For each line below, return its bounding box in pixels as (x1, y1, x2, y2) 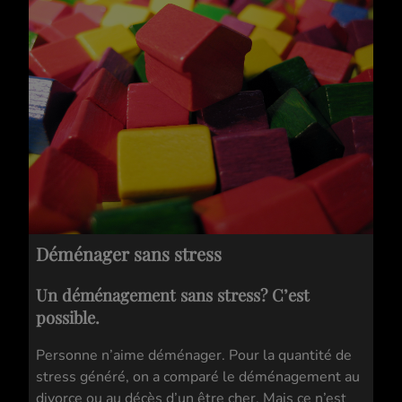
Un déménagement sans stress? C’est (36, 284, 310, 306)
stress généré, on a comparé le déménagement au (36, 367, 360, 388)
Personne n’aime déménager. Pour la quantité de (36, 345, 352, 366)
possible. (36, 306, 100, 328)
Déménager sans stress (36, 241, 222, 266)
